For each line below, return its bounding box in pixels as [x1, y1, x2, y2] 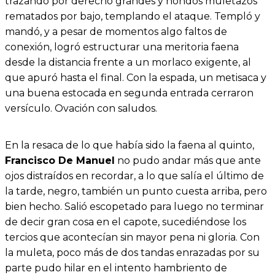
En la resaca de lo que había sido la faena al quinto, [5, 139, 254, 151]
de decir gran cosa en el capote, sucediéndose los [5, 215, 246, 228]
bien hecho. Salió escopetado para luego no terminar [5, 200, 264, 212]
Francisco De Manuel [5, 154, 115, 166]
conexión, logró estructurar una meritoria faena [5, 41, 239, 53]
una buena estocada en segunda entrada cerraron [5, 87, 254, 99]
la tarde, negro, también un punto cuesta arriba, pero [5, 185, 267, 197]
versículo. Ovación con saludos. [5, 102, 157, 114]
